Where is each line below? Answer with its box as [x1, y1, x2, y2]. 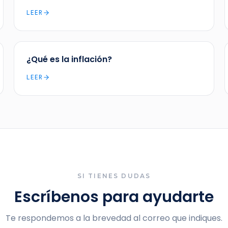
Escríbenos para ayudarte [14, 186, 214, 208]
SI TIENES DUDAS [77, 172, 151, 180]
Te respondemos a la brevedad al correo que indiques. [6, 212, 222, 224]
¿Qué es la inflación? [26, 53, 112, 65]
